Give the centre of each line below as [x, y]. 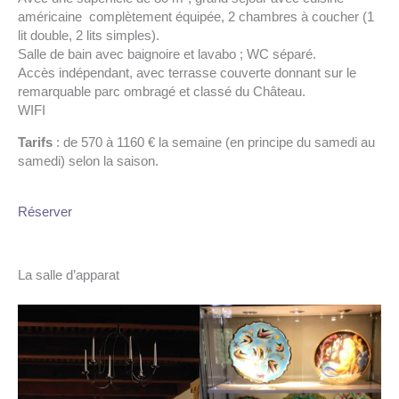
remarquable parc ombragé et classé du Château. [162, 92]
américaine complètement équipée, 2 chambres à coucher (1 [196, 17]
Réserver [45, 212]
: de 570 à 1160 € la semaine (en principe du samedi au [214, 142]
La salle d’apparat [69, 275]
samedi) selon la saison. [88, 161]
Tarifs [35, 142]
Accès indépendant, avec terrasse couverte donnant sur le [187, 73]
